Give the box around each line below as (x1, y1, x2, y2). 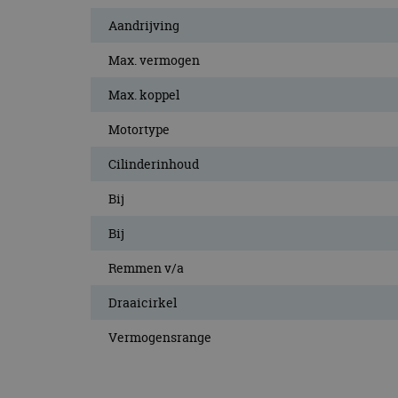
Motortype (108, 120, 170, 138)
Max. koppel (108, 85, 179, 103)
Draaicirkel (108, 293, 177, 311)
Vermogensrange (108, 328, 211, 346)
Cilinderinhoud (108, 155, 199, 172)
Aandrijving (108, 16, 179, 34)
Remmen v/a (108, 259, 184, 276)
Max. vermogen (108, 51, 200, 68)
